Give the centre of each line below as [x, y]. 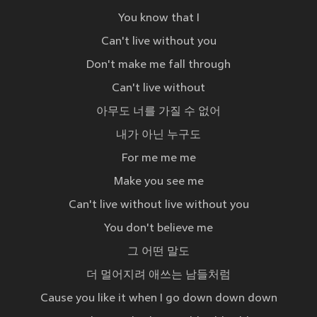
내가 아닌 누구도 [158, 136]
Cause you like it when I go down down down [158, 299]
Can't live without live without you [158, 206]
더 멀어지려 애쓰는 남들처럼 [158, 276]
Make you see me [158, 182]
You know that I [158, 19]
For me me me [158, 159]
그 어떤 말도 [158, 252]
